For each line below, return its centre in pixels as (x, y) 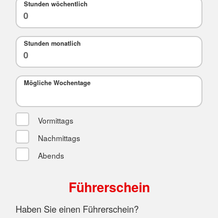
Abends (50, 155)
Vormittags (54, 120)
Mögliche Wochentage (57, 83)
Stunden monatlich (52, 44)
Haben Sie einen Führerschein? (77, 209)
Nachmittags (58, 137)
